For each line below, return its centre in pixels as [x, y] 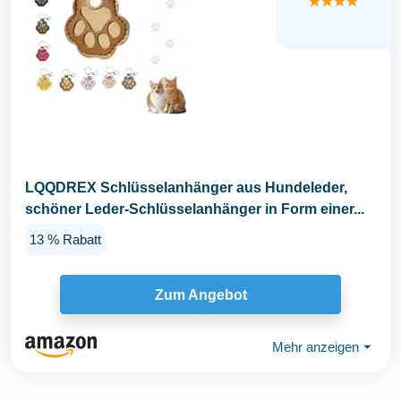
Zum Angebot [200, 294]
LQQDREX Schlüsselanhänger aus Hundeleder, [186, 187]
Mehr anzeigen [316, 346]
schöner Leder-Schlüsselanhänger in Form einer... [195, 209]
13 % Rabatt [65, 239]
